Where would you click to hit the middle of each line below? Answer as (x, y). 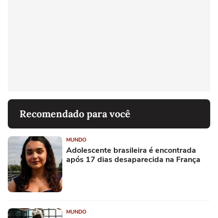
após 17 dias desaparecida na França (133, 160)
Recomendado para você (75, 114)
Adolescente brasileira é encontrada (131, 151)
